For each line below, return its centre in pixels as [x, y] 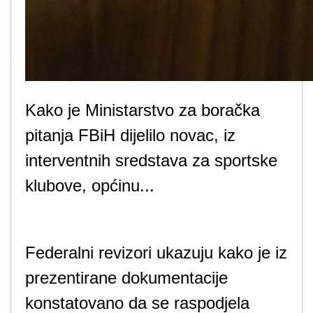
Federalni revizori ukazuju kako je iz [156, 253]
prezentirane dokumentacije [126, 278]
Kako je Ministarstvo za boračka [143, 110]
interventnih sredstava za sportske [151, 160]
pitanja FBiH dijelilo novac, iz [130, 135]
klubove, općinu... [90, 185]
